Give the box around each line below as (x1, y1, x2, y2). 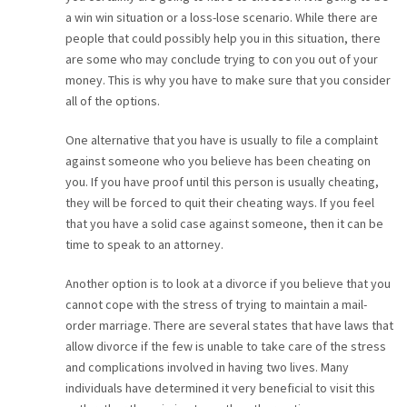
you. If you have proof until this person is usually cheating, (65, 174, 379, 191)
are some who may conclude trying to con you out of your (65, 51, 378, 68)
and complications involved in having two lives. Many (65, 359, 349, 376)
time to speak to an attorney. (65, 236, 223, 253)
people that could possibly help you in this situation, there (65, 30, 381, 47)
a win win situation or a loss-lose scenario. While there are (65, 9, 378, 26)
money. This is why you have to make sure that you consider (65, 72, 391, 89)
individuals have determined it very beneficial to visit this (65, 380, 375, 397)
